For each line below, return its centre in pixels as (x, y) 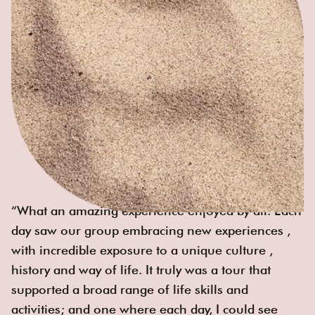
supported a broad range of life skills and (130, 290)
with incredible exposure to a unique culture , (142, 250)
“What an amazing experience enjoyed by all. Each (156, 211)
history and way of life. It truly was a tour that (141, 270)
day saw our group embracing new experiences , (151, 231)
